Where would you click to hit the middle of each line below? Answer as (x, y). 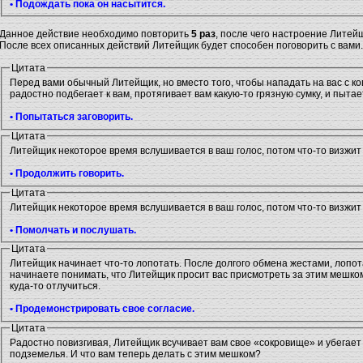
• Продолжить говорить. (67, 173)
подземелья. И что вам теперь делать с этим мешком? (135, 354)
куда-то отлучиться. (55, 286)
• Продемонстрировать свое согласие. (102, 309)
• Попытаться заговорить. (71, 117)
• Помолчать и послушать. (73, 230)
